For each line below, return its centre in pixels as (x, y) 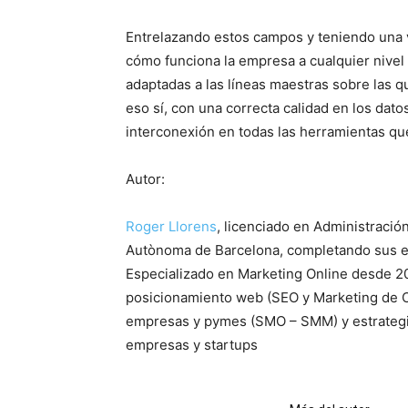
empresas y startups (192, 345)
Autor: (145, 179)
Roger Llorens (171, 226)
